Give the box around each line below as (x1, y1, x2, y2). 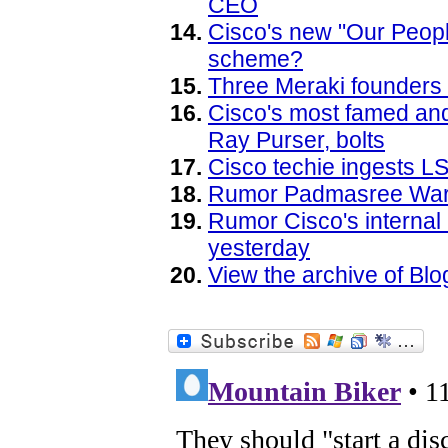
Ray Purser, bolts (208, 127, 385, 153)
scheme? (208, 46, 303, 72)
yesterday (208, 235, 310, 261)
